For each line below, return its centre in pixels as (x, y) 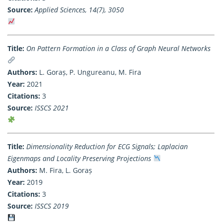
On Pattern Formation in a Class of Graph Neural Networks (118, 48)
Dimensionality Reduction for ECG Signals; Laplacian (107, 146)
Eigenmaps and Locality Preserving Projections (79, 158)
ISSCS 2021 (52, 108)
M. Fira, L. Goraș (65, 170)
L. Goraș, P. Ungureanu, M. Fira (89, 72)
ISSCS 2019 (52, 206)
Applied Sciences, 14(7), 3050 (79, 9)
